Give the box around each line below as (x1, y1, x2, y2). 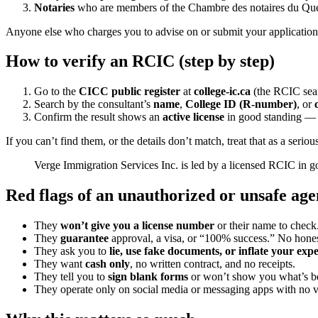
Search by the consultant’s (34, 98, 153, 111)
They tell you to (34, 270, 108, 283)
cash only (85, 258, 130, 270)
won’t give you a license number (60, 219, 214, 232)
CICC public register (79, 85, 180, 98)
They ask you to (34, 245, 109, 258)
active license (163, 111, 224, 124)
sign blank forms (108, 270, 188, 283)
